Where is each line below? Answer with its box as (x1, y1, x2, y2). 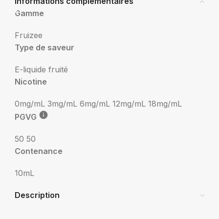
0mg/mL (15, 99, 47, 109)
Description (15, 190, 60, 200)
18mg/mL (148, 99, 182, 109)
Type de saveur (15, 43, 74, 52)
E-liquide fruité (15, 65, 68, 74)
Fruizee (15, 30, 43, 40)
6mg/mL (80, 99, 112, 109)
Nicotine (15, 77, 47, 87)
